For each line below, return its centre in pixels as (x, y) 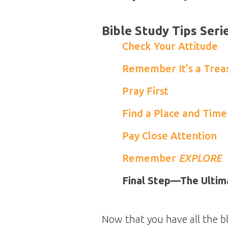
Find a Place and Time (175, 113)
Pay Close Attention (169, 136)
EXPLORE (200, 158)
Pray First (145, 91)
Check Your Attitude (170, 46)
